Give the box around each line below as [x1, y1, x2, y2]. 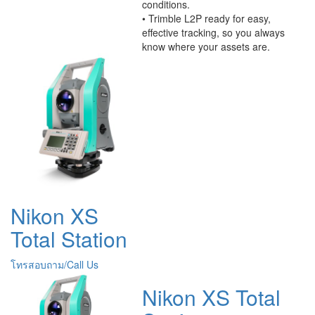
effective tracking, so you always [141, 25, 285, 39]
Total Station [11, 223, 127, 254]
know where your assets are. [141, 39, 270, 53]
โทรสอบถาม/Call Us [11, 257, 98, 271]
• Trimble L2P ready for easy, [141, 11, 271, 25]
